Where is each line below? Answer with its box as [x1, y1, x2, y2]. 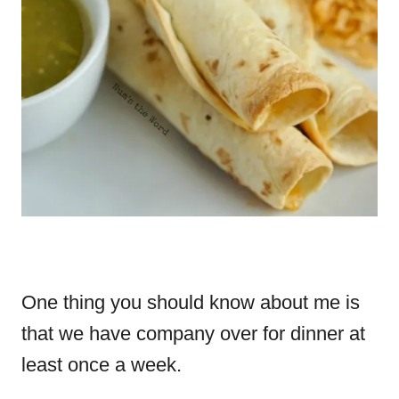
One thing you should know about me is [21, 291, 360, 314]
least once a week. [21, 354, 182, 377]
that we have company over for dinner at [21, 322, 365, 346]
